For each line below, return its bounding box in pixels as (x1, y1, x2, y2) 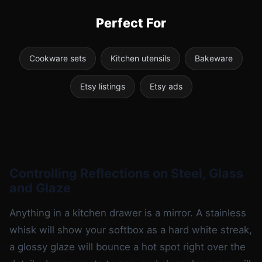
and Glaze (9, 180, 71, 195)
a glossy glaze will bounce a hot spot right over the (9, 240, 246, 253)
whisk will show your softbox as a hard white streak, (9, 223, 252, 236)
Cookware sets (29, 53, 86, 63)
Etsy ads (149, 81, 182, 91)
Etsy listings (80, 81, 125, 91)
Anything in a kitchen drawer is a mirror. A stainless (9, 206, 246, 219)
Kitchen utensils (111, 53, 170, 63)
